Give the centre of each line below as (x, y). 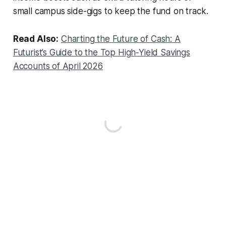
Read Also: (36, 39)
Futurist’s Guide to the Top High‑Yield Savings (101, 52)
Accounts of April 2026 (58, 66)
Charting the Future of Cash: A (121, 39)
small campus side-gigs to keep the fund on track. (110, 11)
